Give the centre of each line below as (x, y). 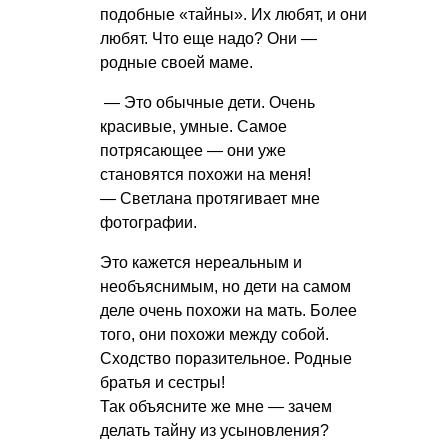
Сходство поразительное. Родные (226, 358)
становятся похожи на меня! (205, 174)
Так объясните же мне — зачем (216, 406)
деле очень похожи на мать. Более (228, 310)
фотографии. (148, 222)
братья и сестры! (162, 382)
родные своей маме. (176, 62)
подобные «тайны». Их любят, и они (233, 14)
